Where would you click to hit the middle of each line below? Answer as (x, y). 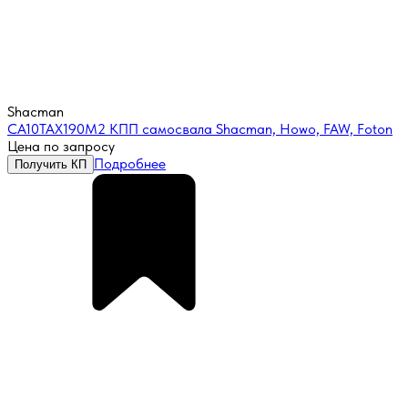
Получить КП (51, 165)
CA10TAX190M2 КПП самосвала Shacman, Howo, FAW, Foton (200, 129)
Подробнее (130, 164)
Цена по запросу (61, 147)
